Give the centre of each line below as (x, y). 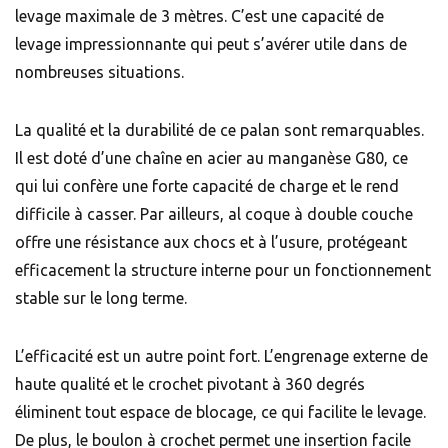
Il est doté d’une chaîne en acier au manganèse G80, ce (211, 158)
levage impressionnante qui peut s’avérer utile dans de (211, 44)
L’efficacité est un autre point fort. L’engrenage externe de (221, 356)
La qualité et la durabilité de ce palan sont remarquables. (219, 130)
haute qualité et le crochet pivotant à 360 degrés (190, 384)
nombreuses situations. (99, 72)
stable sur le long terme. (101, 298)
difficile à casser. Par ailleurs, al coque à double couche (214, 214)
